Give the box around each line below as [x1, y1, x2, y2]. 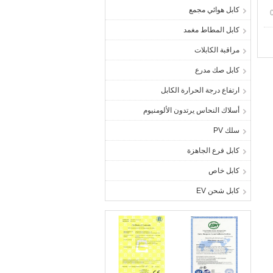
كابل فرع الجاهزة [187, 146, 239, 155]
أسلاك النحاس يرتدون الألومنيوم [143, 106, 239, 115]
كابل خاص [208, 166, 239, 175]
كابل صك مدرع [195, 66, 239, 74]
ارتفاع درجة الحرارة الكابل [161, 86, 239, 94]
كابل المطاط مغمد [183, 26, 239, 34]
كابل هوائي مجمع [189, 5, 239, 14]
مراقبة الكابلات [194, 46, 239, 54]
